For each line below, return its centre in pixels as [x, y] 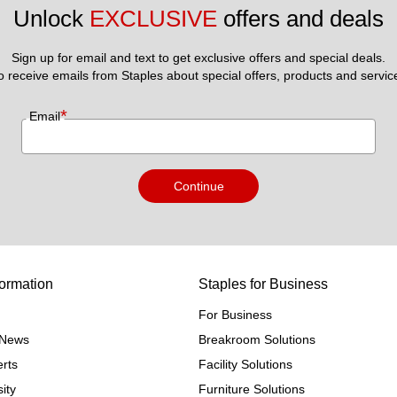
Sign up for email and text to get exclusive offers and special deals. [198, 58]
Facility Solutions [245, 365]
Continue [198, 187]
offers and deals [300, 19]
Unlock [51, 19]
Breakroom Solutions [257, 340]
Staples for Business [263, 284]
